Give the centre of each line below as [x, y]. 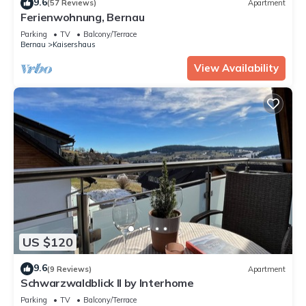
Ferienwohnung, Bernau [83, 17]
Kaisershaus [74, 44]
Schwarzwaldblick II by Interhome [107, 283]
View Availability [236, 68]
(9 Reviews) [69, 269]
